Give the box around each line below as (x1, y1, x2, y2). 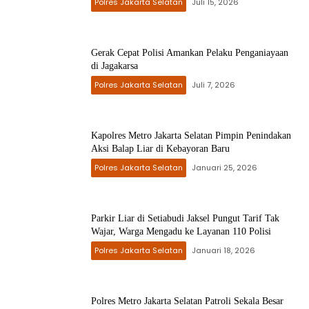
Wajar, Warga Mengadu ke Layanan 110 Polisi (91, 226, 271, 237)
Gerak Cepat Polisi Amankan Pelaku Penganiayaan (91, 48, 288, 58)
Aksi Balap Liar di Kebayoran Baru (91, 143, 230, 154)
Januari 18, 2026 (192, 245, 255, 256)
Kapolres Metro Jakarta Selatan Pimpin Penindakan (91, 130, 291, 141)
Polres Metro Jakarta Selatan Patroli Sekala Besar (91, 296, 283, 306)
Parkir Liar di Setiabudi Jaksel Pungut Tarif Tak (91, 213, 279, 223)
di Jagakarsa (91, 61, 138, 71)
